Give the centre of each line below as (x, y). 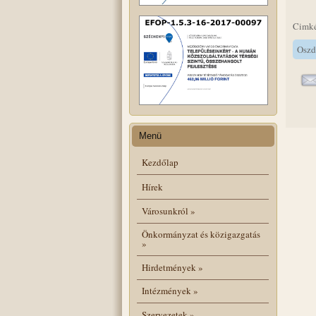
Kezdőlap (160, 162)
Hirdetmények (169, 267)
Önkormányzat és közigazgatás (201, 235)
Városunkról (165, 211)
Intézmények (166, 291)
